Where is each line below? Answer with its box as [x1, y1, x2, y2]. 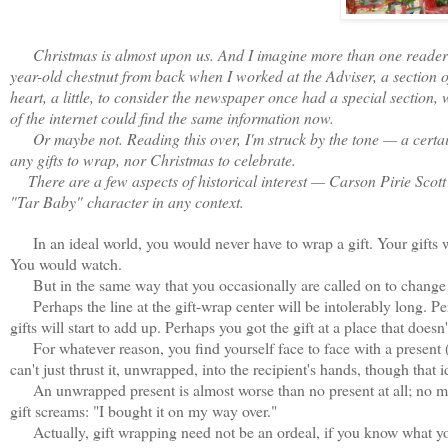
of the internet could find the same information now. [10, 106, 334, 128]
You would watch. [10, 252, 122, 274]
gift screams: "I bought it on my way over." [10, 399, 277, 421]
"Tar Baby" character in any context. [10, 190, 244, 212]
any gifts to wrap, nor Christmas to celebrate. [10, 148, 301, 170]
